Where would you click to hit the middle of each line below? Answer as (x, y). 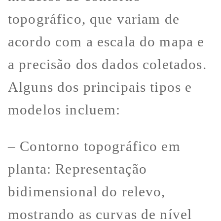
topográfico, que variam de (94, 18)
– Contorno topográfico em (94, 146)
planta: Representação (78, 169)
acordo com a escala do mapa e (106, 41)
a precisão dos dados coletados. (107, 64)
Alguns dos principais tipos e (100, 87)
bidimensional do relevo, (87, 192)
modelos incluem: (64, 109)
